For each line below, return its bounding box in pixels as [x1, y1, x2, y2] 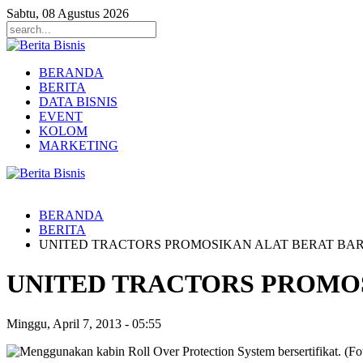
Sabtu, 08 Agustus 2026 [6, 6, 129, 20]
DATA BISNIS [39, 95, 117, 109]
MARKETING [39, 139, 118, 152]
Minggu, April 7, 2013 [6, 316, 122, 331]
